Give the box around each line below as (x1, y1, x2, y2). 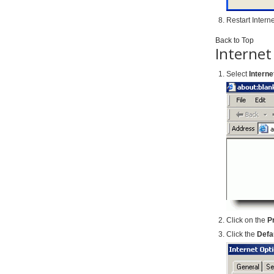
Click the (226, 230, 257, 239)
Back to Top (215, 36, 254, 45)
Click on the (226, 216, 267, 224)
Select (226, 70, 249, 78)
